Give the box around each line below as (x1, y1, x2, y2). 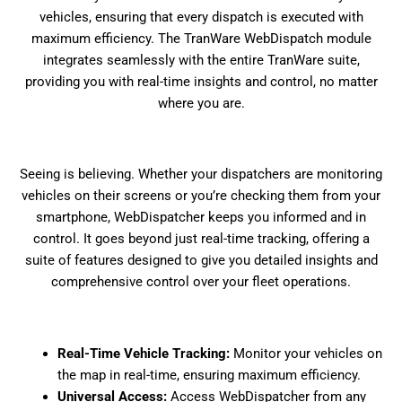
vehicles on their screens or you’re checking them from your (22, 188, 380, 205)
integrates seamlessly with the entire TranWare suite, (42, 51, 360, 68)
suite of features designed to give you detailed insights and (24, 252, 378, 269)
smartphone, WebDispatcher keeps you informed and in (36, 209, 366, 226)
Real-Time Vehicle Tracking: (57, 345, 230, 362)
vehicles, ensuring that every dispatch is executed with (39, 8, 363, 25)
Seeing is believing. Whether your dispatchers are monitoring (20, 166, 382, 183)
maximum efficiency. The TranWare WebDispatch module (31, 30, 371, 47)
